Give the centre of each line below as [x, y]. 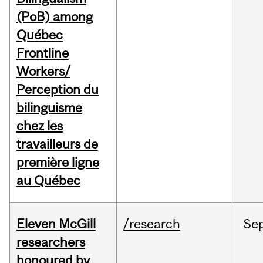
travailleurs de [57, 144]
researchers [50, 242]
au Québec [48, 181]
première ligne [58, 162]
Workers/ [43, 71]
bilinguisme [49, 108]
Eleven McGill [56, 224]
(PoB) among [54, 17]
